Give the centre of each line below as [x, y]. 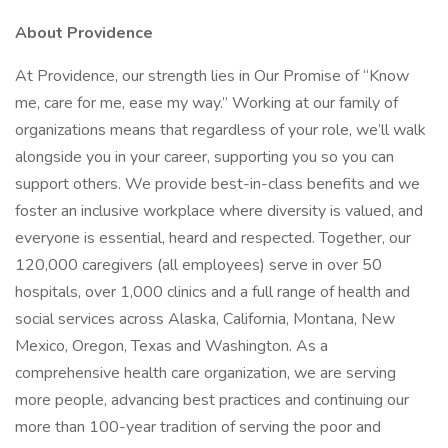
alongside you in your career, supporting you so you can [204, 157]
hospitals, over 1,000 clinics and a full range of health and [212, 292]
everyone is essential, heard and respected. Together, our [213, 238]
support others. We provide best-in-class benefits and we [217, 184]
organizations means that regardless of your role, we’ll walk [220, 130]
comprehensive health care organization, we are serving [205, 373]
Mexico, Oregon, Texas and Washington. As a [171, 346]
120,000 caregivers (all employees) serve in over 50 [198, 265]
